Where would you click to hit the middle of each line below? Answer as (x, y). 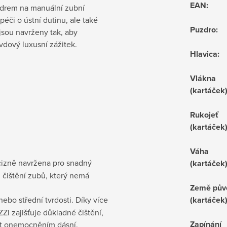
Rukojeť (204, 115)
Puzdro (203, 29)
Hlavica (204, 54)
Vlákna (203, 78)
